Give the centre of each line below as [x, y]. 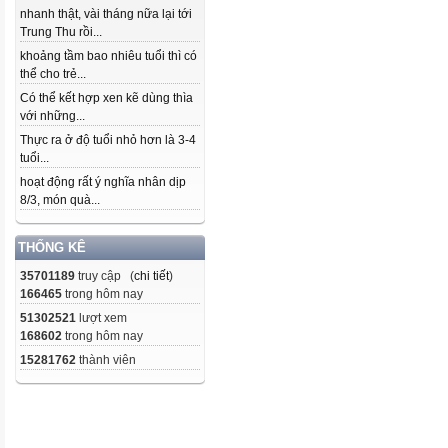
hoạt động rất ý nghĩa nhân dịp [103, 182]
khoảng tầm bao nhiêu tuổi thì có [108, 56]
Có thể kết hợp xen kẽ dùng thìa [106, 98]
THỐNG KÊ [52, 247]
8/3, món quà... [60, 200]
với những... [52, 116]
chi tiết [151, 276]
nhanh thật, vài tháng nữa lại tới [106, 14]
